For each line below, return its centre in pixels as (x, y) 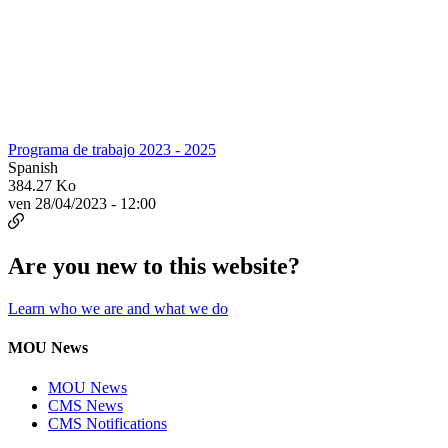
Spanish (33, 168)
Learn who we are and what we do (118, 308)
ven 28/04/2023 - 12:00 (82, 204)
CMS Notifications (107, 423)
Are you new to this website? (154, 266)
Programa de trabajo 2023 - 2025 (112, 150)
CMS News (85, 405)
